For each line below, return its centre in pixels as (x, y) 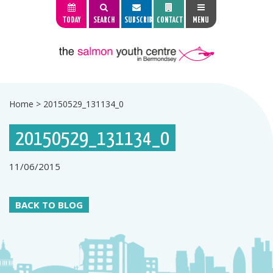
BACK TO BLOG (49, 205)
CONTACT (169, 20)
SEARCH (104, 20)
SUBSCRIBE (140, 20)
